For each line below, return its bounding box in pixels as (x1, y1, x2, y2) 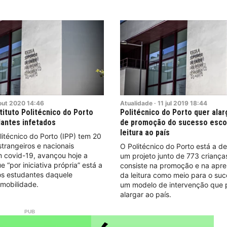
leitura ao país (120, 127, 170, 137)
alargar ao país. (120, 190, 172, 199)
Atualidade (120, 99, 153, 107)
